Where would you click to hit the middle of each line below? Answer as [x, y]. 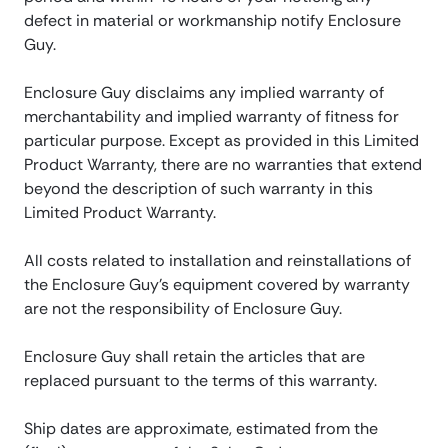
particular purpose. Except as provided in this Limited [221, 141]
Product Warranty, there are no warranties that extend [223, 165]
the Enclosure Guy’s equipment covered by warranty [217, 285]
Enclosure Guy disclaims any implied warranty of [204, 93]
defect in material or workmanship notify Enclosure [212, 21]
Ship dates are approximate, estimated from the [201, 429]
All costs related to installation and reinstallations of [217, 261]
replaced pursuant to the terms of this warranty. [200, 381]
